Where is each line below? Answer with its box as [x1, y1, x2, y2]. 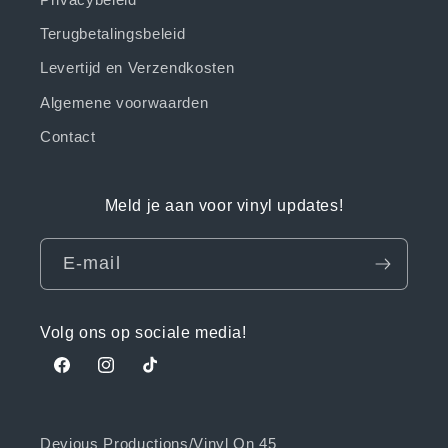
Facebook [51, 367, 122, 385]
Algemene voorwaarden [40, 93, 209, 111]
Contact [40, 127, 96, 145]
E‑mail [63, 253, 121, 274]
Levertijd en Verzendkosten [40, 59, 235, 77]
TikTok [139, 367, 186, 385]
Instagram [95, 367, 168, 385]
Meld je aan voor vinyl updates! [104, 197, 344, 215]
